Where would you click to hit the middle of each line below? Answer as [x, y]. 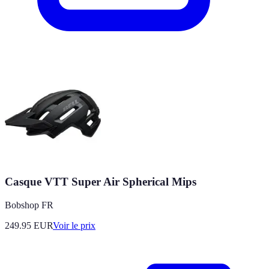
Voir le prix [74, 226]
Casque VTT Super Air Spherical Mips [101, 182]
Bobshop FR [29, 205]
